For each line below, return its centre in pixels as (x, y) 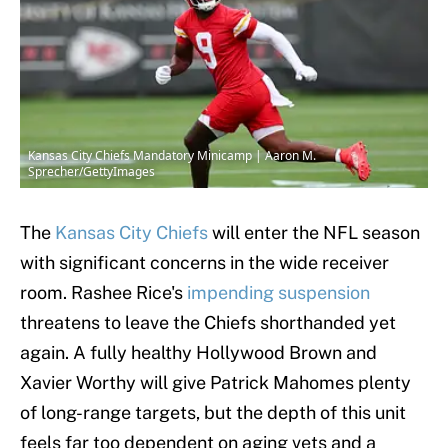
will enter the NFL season (314, 233)
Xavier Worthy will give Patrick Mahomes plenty (215, 383)
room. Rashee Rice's (103, 293)
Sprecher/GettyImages (91, 172)
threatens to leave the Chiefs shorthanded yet (208, 323)
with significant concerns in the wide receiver (204, 263)
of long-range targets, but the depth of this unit (213, 413)
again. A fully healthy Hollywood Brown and (198, 353)
